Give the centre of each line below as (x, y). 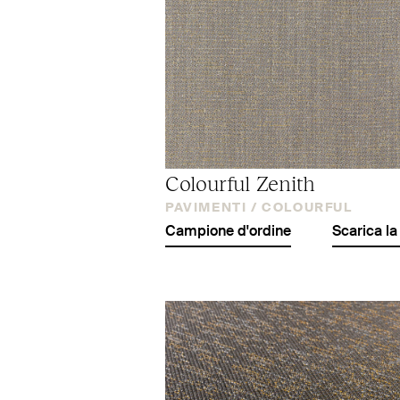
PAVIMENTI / (212, 208)
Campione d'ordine (228, 232)
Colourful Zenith (241, 182)
